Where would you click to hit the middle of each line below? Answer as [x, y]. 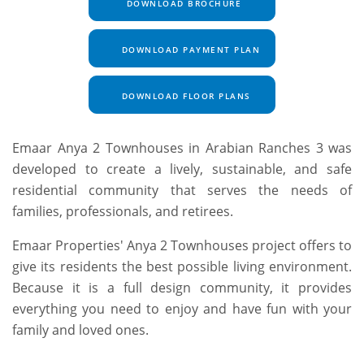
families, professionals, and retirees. [123, 211]
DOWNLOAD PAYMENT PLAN [189, 49]
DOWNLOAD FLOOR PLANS [184, 95]
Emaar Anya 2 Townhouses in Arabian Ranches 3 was [182, 147]
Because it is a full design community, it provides [182, 287]
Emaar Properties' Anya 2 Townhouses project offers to [182, 245]
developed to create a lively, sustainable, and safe [182, 169]
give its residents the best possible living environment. [182, 266]
